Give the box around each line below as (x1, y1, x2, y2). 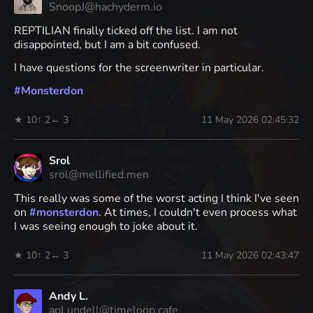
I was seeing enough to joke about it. (14, 218, 198, 234)
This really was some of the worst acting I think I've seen (14, 190, 299, 206)
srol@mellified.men (49, 166, 149, 182)
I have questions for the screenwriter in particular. (14, 59, 264, 75)
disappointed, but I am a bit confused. (14, 36, 201, 52)
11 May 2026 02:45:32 (201, 112, 299, 126)
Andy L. (49, 288, 88, 304)
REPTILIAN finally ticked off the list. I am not (14, 22, 238, 38)
